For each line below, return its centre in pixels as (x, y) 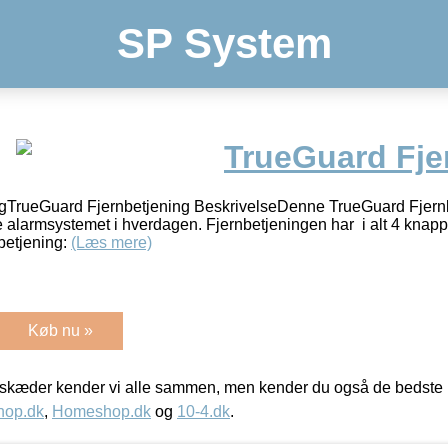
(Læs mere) (111, 242)
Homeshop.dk (101, 411)
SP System (224, 43)
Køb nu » (60, 330)
